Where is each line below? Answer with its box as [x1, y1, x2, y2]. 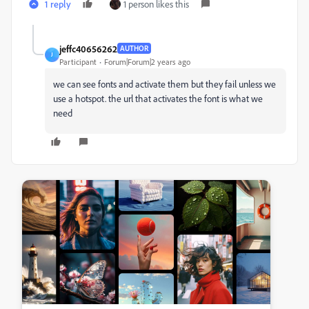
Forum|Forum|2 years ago [104, 56, 190, 67]
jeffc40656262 [59, 42, 117, 54]
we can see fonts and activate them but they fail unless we [53, 77, 276, 90]
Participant [59, 56, 97, 67]
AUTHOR [120, 43, 148, 54]
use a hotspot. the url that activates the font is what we [53, 92, 263, 104]
